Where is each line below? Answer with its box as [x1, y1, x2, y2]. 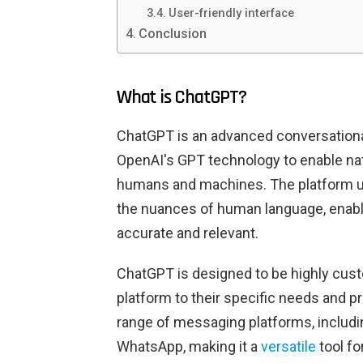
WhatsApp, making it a [117, 338, 261, 356]
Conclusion [139, 26, 207, 42]
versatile [261, 338, 316, 356]
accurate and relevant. [117, 224, 258, 242]
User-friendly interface [168, 6, 294, 21]
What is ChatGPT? [117, 85, 246, 110]
